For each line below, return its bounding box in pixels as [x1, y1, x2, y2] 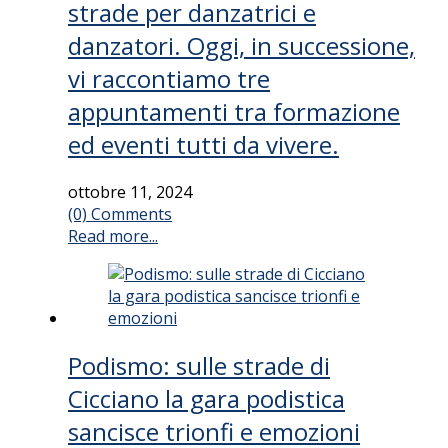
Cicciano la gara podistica [68, 382, 345, 416]
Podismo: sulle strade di [68, 349, 330, 383]
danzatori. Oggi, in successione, [68, 29, 415, 63]
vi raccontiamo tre [68, 62, 270, 96]
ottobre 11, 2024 [68, 181, 192, 204]
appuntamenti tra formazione [68, 95, 400, 129]
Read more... [68, 225, 158, 248]
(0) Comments [68, 203, 172, 226]
